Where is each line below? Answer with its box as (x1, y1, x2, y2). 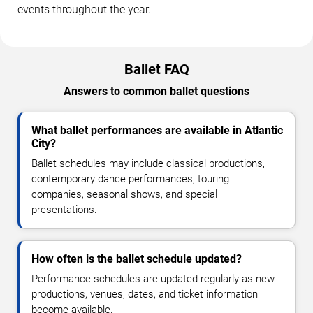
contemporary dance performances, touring (31, 173, 229, 185)
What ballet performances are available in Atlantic (31, 124, 283, 137)
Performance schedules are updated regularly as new (31, 272, 275, 285)
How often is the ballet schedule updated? (31, 252, 242, 265)
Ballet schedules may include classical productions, (31, 157, 265, 170)
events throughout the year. (17, 3, 151, 16)
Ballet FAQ (124, 61, 189, 78)
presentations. (31, 203, 97, 216)
